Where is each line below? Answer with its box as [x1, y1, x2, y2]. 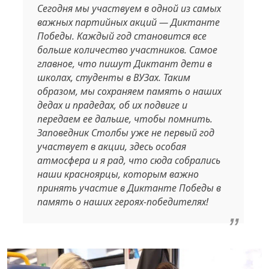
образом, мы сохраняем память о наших [37, 85, 222, 98]
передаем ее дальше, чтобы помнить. [37, 112, 213, 126]
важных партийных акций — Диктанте [37, 16, 220, 29]
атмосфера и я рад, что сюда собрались [37, 154, 220, 168]
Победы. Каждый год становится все [37, 29, 207, 43]
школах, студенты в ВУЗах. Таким [37, 71, 190, 85]
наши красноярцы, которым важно [37, 168, 199, 181]
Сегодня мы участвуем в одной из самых [37, 2, 221, 16]
